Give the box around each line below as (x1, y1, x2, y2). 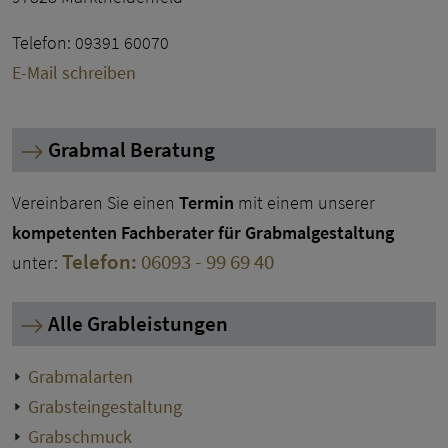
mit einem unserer (234, 190, 375, 214)
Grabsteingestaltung (28, 394, 182, 418)
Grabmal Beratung (44, 136, 215, 163)
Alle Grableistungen (44, 310, 228, 337)
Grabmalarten (28, 364, 133, 388)
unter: (12, 250, 62, 274)
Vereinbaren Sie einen (12, 190, 179, 214)
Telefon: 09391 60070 (12, 30, 169, 54)
